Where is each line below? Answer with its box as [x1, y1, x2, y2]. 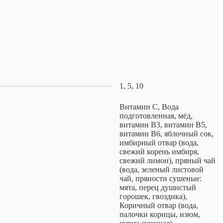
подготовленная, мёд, [119, 111, 193, 120]
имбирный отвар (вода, [119, 138, 199, 147]
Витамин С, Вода [119, 103, 179, 111]
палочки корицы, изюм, [119, 210, 200, 219]
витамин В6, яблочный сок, [119, 129, 214, 138]
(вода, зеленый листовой [119, 165, 204, 174]
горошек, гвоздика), [119, 192, 187, 201]
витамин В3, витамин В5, [119, 120, 207, 129]
